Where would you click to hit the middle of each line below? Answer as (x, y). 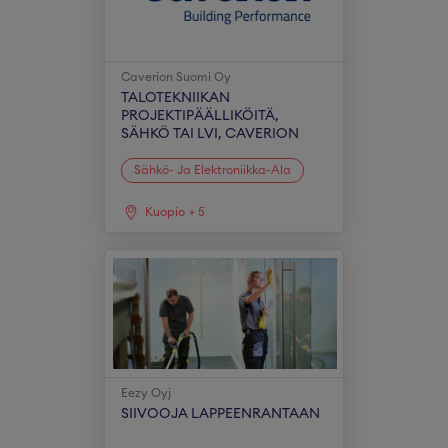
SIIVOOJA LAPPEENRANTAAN (220, 414)
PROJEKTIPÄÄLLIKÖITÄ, (199, 116)
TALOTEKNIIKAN (175, 98)
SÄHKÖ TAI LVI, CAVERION (209, 134)
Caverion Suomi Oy (175, 77)
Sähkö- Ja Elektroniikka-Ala (212, 169)
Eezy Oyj (145, 393)
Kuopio (164, 212)
